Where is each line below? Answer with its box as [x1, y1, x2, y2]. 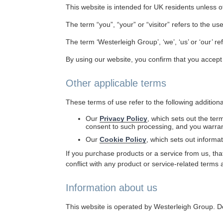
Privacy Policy [100, 114, 147, 122]
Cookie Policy [100, 135, 146, 143]
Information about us [66, 182, 157, 193]
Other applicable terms [66, 78, 166, 89]
